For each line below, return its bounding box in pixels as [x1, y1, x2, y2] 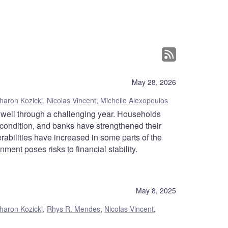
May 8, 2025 [136, 185, 176, 196]
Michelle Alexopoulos [100, 95, 168, 106]
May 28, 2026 [132, 77, 176, 88]
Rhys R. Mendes [47, 204, 100, 214]
